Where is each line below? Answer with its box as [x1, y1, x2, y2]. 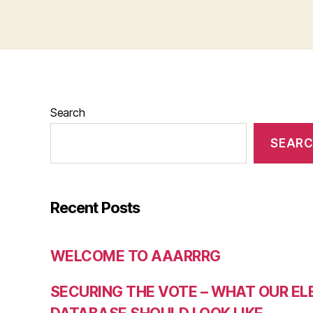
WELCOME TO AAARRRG [50, 247, 221, 265]
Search [50, 105, 85, 119]
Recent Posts [50, 198, 140, 217]
